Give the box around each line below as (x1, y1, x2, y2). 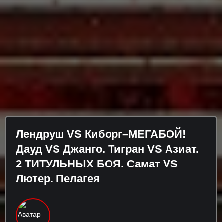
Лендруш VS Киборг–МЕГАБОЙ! (16, 127, 186, 140)
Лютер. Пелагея (16, 172, 100, 185)
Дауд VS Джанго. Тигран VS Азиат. (16, 142, 199, 155)
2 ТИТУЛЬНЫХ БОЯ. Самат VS (16, 157, 178, 170)
